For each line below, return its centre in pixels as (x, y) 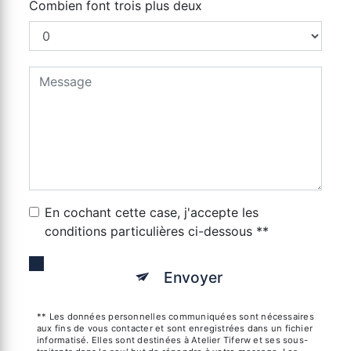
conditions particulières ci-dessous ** (157, 232)
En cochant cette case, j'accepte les (152, 213)
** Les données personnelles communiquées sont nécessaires (175, 317)
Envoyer (193, 278)
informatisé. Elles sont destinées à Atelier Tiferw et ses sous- (173, 340)
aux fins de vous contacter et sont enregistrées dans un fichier (175, 329)
